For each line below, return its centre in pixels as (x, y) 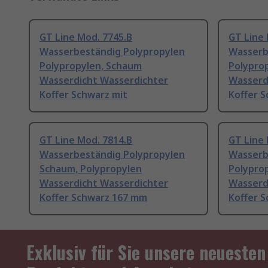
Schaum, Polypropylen (91, 169)
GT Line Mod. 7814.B (86, 140)
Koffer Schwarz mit (83, 95)
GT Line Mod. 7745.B (86, 37)
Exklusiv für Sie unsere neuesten (146, 252)
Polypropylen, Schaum (91, 66)
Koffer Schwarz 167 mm (93, 198)
